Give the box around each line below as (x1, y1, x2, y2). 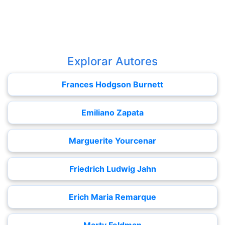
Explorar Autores (67, 54, 158, 68)
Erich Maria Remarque (69, 192, 156, 202)
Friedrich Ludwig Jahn (69, 164, 156, 174)
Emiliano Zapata (81, 107, 144, 118)
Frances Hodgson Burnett (62, 79, 163, 89)
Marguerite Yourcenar (69, 136, 156, 146)
